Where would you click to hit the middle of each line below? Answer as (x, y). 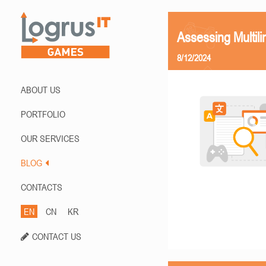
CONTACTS (42, 187)
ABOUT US (41, 90)
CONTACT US (57, 236)
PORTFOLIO (43, 114)
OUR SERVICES (50, 138)
